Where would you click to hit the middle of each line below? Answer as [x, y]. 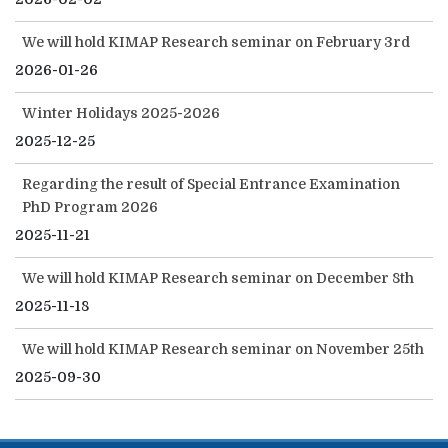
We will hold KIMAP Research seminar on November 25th [223, 349]
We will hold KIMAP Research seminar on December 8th [218, 278]
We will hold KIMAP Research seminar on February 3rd [216, 42]
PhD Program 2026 [90, 207]
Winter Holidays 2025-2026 [121, 113]
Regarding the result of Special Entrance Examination [211, 184]
